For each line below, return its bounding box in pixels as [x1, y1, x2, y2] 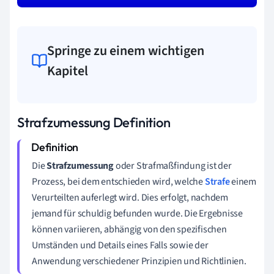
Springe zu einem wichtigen [47, 40, 205, 61]
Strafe [204, 174, 230, 188]
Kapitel [47, 61, 89, 81]
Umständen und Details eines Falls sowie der [32, 238, 209, 252]
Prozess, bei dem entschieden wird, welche [32, 174, 205, 188]
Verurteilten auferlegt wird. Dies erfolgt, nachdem [32, 190, 228, 204]
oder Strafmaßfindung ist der [114, 158, 232, 172]
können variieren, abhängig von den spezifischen [32, 222, 227, 236]
